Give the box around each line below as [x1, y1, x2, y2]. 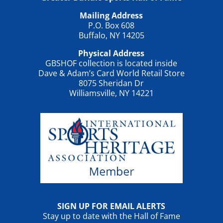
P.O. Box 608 [88, 20, 135, 31]
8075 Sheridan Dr [79, 78, 144, 89]
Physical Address [78, 48, 145, 59]
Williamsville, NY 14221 [69, 88, 154, 99]
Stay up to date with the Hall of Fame [42, 210, 180, 222]
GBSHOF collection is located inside [45, 58, 178, 69]
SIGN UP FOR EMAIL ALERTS [57, 200, 166, 212]
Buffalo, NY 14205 [78, 30, 144, 41]
